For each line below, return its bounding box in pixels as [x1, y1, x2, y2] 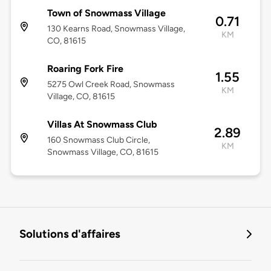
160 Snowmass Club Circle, [47, 135, 150, 146]
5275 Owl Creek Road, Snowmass [47, 79, 175, 90]
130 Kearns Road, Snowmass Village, [47, 24, 185, 34]
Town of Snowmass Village [47, 7, 166, 19]
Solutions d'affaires [19, 227, 120, 241]
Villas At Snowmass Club [47, 119, 157, 131]
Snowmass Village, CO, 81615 [47, 147, 158, 158]
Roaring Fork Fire [47, 63, 123, 75]
